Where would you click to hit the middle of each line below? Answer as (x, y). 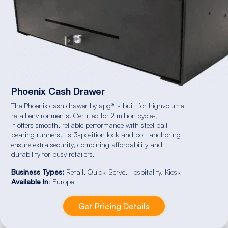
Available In (30, 182)
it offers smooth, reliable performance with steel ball (90, 125)
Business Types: (39, 172)
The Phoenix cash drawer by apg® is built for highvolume (98, 106)
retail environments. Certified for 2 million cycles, (85, 116)
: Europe (61, 182)
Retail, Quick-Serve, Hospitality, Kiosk (126, 172)
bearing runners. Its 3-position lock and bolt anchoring (96, 135)
